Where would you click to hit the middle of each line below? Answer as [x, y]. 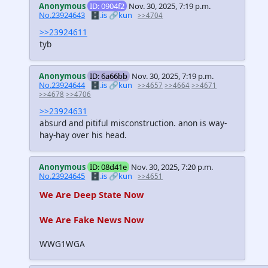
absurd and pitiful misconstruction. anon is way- [133, 123]
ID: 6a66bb [109, 76]
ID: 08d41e [109, 167]
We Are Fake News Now [92, 219]
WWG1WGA [62, 243]
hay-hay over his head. [83, 135]
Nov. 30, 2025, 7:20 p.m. [172, 167]
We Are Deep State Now [92, 194]
